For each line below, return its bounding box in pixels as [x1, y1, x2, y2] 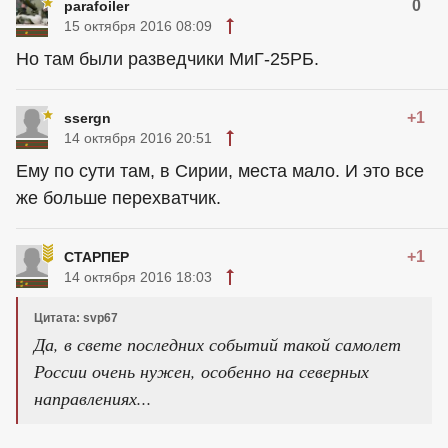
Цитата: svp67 [34, 310, 118, 325]
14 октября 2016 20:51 [64, 129, 212, 146]
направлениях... [34, 385, 152, 410]
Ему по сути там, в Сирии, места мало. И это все [16, 160, 424, 181]
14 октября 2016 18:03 [64, 268, 212, 285]
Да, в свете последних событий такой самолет [34, 331, 401, 356]
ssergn [64, 109, 111, 126]
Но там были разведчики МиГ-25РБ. [16, 48, 319, 69]
